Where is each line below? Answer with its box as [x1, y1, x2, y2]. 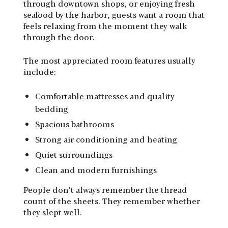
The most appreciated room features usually [23, 54, 195, 66]
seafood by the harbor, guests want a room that [23, 8, 205, 20]
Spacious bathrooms [35, 118, 114, 130]
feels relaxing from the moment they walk [23, 19, 187, 32]
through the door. [23, 31, 95, 43]
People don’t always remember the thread [23, 183, 187, 195]
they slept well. [23, 206, 82, 218]
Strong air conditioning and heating [35, 133, 177, 145]
